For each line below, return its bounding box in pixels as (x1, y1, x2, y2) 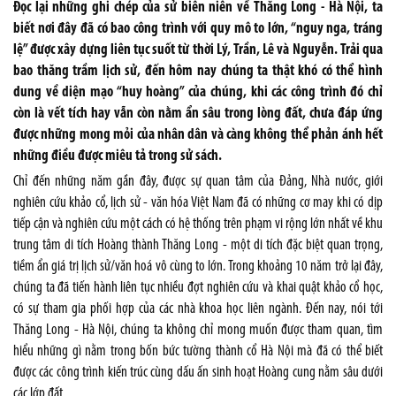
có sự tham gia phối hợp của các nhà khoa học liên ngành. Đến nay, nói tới (13, 301, 383, 316)
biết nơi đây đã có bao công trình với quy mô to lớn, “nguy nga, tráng (13, 21, 383, 36)
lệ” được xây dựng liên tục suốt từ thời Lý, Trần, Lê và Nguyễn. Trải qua (13, 42, 383, 57)
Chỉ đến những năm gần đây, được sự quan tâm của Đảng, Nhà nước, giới (13, 174, 383, 189)
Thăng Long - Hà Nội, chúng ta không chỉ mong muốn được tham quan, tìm (13, 323, 383, 338)
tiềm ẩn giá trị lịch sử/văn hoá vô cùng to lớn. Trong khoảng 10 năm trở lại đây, (13, 259, 383, 274)
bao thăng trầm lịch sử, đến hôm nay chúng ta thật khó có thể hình (13, 64, 383, 79)
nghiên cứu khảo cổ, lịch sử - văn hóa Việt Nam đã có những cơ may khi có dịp (13, 195, 383, 210)
